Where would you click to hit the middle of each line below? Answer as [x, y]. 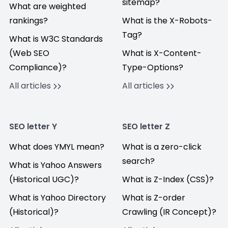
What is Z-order [154, 198]
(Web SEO [29, 53]
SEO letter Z [146, 126]
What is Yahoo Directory [58, 198]
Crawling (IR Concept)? [169, 212]
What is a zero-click [162, 147]
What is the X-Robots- [167, 21]
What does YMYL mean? [57, 147]
